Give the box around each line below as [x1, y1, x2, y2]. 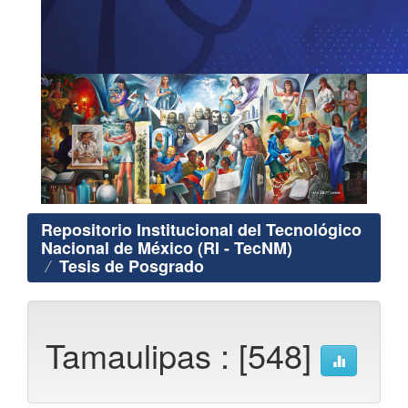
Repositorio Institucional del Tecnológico [41, 218, 362, 242]
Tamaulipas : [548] [46, 331, 321, 379]
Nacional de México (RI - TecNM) [41, 236, 292, 260]
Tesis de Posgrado [59, 254, 204, 279]
